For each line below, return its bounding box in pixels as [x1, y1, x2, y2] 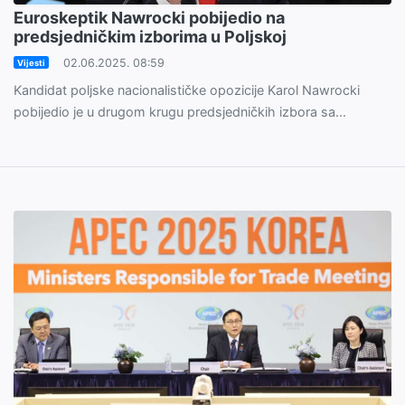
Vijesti [16, 57, 45, 68]
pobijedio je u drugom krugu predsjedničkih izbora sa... [14, 103, 346, 119]
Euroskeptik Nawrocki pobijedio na [14, 7, 285, 27]
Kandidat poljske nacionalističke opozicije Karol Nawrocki [14, 81, 360, 98]
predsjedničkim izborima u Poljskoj [14, 26, 287, 46]
